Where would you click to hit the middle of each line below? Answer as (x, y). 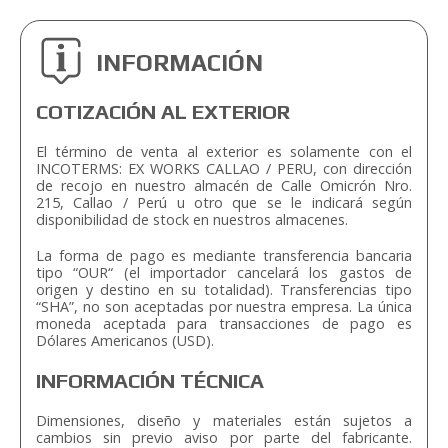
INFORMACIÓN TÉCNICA (150, 380)
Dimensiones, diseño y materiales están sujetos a (224, 420)
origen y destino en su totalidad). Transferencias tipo (224, 290)
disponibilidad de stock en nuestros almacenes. (192, 220)
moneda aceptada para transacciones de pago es (224, 324)
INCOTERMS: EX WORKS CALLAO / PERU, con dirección (224, 169)
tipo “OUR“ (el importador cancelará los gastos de (224, 273)
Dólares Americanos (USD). (125, 341)
